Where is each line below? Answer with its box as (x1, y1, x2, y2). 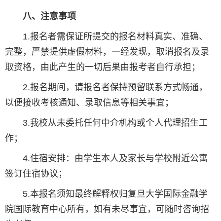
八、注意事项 (23, 11, 76, 22)
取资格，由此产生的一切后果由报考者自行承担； (5, 62, 200, 73)
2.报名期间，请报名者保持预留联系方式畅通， (5, 82, 208, 93)
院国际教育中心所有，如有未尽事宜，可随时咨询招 (5, 204, 209, 215)
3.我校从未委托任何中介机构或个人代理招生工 (5, 118, 208, 128)
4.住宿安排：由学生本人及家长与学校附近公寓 (5, 153, 208, 164)
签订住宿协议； (5, 169, 67, 179)
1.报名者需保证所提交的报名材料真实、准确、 (5, 32, 208, 42)
